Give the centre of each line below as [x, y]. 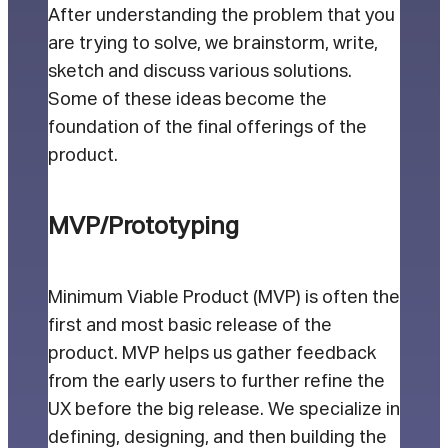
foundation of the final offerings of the [207, 127]
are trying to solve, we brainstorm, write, [213, 43]
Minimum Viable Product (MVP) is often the [224, 297]
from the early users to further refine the [216, 381]
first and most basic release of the [190, 325]
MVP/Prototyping [143, 226]
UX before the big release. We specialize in [224, 409]
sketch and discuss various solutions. [200, 71]
